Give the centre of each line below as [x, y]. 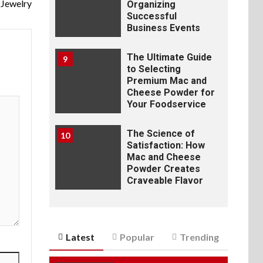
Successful [151, 16]
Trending [199, 237]
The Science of [161, 134]
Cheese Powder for [171, 92]
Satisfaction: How [166, 145]
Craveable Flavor [165, 181]
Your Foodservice [166, 104]
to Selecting [154, 69]
